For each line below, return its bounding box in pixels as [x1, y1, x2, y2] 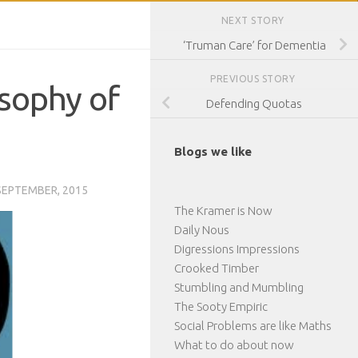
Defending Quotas [206, 96, 302, 110]
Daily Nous [174, 222, 229, 237]
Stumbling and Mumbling [174, 280, 304, 294]
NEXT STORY [221, 15, 288, 26]
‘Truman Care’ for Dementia [182, 38, 326, 52]
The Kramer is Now [174, 203, 272, 217]
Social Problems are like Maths [174, 318, 332, 332]
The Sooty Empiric [174, 299, 268, 313]
